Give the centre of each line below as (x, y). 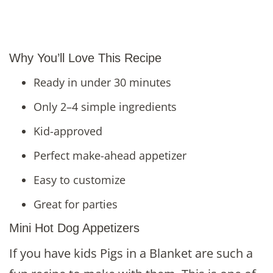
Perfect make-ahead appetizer (110, 155)
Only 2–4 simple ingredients (105, 106)
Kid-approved (68, 131)
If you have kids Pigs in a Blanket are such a (131, 253)
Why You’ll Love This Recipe (85, 58)
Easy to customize (80, 179)
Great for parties (76, 204)
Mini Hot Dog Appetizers (74, 228)
